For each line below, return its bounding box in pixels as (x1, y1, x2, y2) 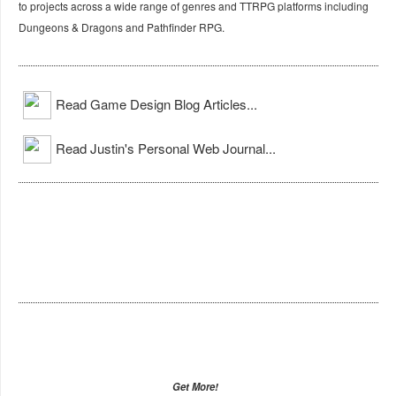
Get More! (171, 379, 218, 394)
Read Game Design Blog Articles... (56, 95, 257, 113)
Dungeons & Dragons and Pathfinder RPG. (19, 19, 225, 34)
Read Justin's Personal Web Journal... (56, 139, 276, 157)
